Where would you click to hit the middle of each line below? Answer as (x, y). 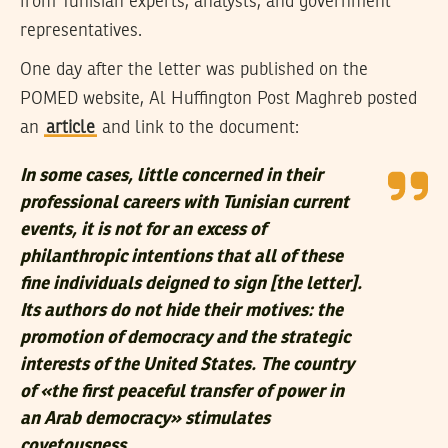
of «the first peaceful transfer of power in (182, 391)
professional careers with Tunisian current (184, 202)
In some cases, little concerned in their (171, 175)
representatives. (81, 31)
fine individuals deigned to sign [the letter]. (191, 283)
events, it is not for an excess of (143, 229)
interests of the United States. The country (187, 364)
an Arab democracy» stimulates (145, 418)
